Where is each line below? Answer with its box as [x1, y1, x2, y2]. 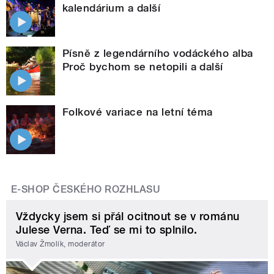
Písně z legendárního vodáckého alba [62, 46, 253, 59]
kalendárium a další [62, 1, 161, 14]
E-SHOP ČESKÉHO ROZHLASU [11, 183, 161, 195]
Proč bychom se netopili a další [62, 60, 223, 73]
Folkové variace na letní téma [62, 105, 213, 118]
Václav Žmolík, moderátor [16, 240, 105, 249]
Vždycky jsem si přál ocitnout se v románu [16, 209, 240, 223]
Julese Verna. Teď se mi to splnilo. [16, 223, 198, 236]
